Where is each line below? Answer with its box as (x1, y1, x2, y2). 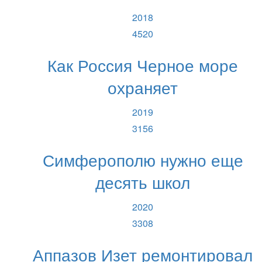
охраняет (108, 74, 178, 99)
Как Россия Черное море (47, 52, 238, 77)
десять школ (95, 169, 190, 194)
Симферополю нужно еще (42, 147, 243, 171)
